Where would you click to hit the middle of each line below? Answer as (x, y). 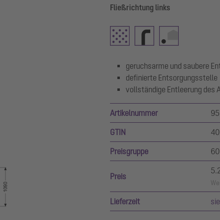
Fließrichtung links (140, 7)
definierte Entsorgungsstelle (172, 78)
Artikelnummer (134, 113)
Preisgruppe (129, 151)
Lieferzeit (125, 201)
